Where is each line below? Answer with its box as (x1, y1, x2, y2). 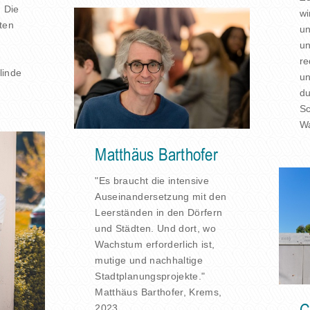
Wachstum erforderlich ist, (95, 238, 215, 250)
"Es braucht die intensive (95, 174, 210, 186)
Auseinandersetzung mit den (95, 190, 227, 202)
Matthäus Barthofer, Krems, (95, 286, 222, 298)
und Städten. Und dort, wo (95, 222, 217, 234)
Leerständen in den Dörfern (95, 206, 223, 218)
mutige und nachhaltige (95, 254, 203, 266)
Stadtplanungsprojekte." (95, 270, 206, 282)
